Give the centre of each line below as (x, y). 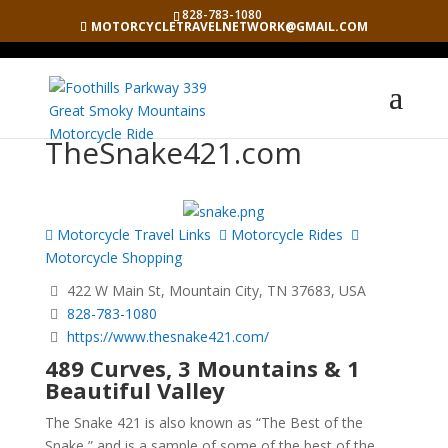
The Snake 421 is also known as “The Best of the (203, 423)
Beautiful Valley (134, 390)
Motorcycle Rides (284, 234)
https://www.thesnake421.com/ (167, 336)
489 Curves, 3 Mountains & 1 (202, 368)
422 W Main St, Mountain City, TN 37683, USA (214, 290)
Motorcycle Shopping (113, 257)
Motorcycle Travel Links (131, 234)
